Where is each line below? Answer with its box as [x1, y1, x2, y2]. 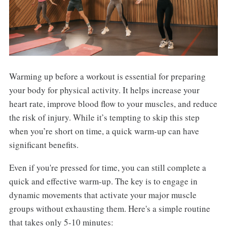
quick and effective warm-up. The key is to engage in [9, 175, 198, 187]
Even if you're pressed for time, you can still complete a [9, 161, 206, 173]
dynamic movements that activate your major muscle [9, 188, 197, 201]
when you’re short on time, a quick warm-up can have [9, 125, 199, 137]
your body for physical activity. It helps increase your [9, 84, 200, 96]
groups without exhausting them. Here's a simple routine [9, 202, 210, 214]
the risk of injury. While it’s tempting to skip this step [9, 111, 200, 123]
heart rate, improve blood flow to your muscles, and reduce [9, 97, 217, 109]
